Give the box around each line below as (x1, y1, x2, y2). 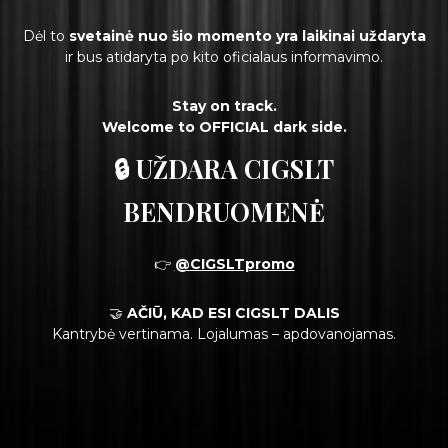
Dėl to (22, 26, 69, 45)
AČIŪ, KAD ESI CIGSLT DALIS (126, 304, 340, 323)
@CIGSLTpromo (174, 255, 295, 274)
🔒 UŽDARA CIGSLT (114, 151, 334, 185)
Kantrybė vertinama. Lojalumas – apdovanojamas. (52, 325, 396, 344)
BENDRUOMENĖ (123, 194, 325, 228)
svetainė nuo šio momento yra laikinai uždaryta (68, 26, 426, 45)
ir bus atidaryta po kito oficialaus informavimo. (65, 47, 383, 66)
